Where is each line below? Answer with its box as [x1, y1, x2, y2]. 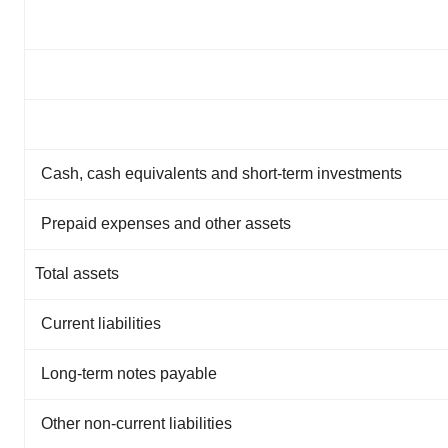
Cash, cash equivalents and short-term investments [41, 165, 402, 182]
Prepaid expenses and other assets [41, 215, 291, 232]
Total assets [35, 265, 119, 282]
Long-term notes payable [41, 365, 217, 382]
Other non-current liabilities [41, 415, 232, 432]
